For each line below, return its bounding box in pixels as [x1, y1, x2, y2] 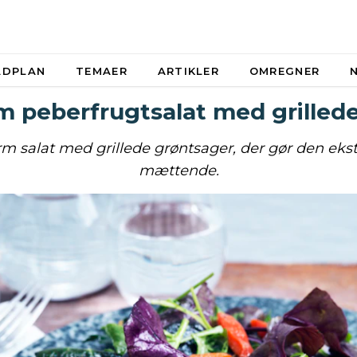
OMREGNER [249, 65, 320, 77]
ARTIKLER [157, 65, 220, 77]
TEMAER [76, 65, 127, 77]
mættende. [138, 162, 219, 179]
